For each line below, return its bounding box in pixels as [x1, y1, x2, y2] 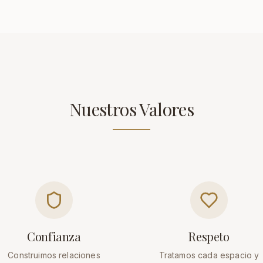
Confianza [27, 228, 81, 244]
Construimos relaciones [8, 250, 100, 260]
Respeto [188, 228, 230, 244]
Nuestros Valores [69, 97, 194, 121]
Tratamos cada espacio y [159, 250, 259, 260]
